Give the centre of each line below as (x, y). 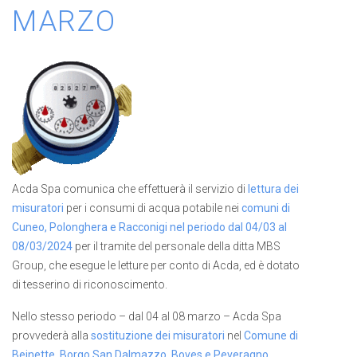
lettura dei (273, 189)
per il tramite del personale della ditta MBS (177, 246)
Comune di (271, 335)
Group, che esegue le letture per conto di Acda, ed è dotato (156, 265)
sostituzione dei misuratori (158, 335)
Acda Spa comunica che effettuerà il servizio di (130, 189)
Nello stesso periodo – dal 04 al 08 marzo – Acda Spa (147, 316)
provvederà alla (51, 335)
